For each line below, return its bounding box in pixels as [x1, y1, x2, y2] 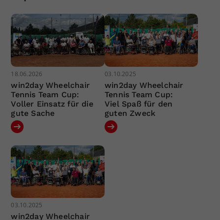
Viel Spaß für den [104, 99, 173, 109]
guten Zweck [104, 108, 156, 118]
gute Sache [11, 108, 55, 118]
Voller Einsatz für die [11, 99, 93, 109]
